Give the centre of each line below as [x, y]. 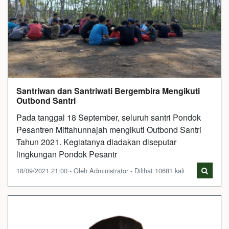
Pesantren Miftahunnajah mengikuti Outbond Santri [109, 130]
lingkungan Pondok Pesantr [67, 154]
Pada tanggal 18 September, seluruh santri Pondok [109, 117]
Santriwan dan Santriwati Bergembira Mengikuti [108, 91]
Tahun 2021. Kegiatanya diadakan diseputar [96, 142]
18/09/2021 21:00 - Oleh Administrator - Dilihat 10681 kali [100, 170]
